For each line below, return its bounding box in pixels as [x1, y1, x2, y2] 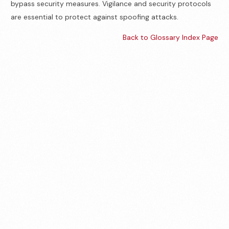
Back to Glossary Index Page [122, 33, 218, 42]
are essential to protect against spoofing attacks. [11, 12, 179, 21]
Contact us [96, 191, 133, 200]
